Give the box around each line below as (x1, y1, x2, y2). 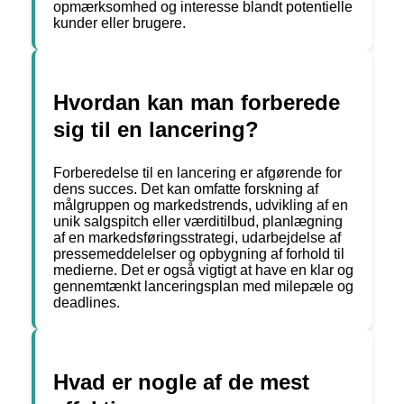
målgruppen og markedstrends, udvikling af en (53, 197, 348, 214)
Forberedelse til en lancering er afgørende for (53, 165, 342, 181)
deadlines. (53, 295, 120, 311)
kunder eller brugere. (53, 15, 186, 32)
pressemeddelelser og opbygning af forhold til (53, 246, 344, 262)
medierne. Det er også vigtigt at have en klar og (53, 262, 353, 279)
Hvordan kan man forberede (53, 90, 340, 115)
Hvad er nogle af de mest (53, 370, 309, 395)
